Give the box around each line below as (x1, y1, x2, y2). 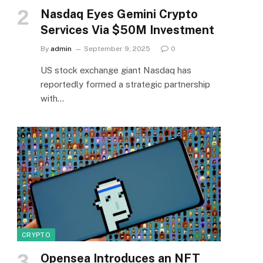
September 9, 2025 (84, 44, 150, 53)
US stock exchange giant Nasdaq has (41, 65, 191, 75)
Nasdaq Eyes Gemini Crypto (41, 6, 198, 21)
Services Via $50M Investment (41, 22, 214, 37)
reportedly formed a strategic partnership (41, 79, 210, 89)
